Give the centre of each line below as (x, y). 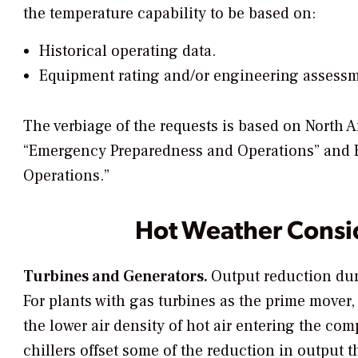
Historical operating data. (127, 51)
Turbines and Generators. (117, 277)
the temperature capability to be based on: (169, 13)
